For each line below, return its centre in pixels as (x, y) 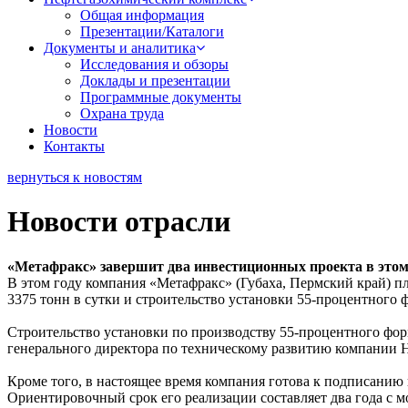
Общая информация (142, 15)
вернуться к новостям (75, 177)
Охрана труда (122, 113)
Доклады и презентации (155, 81)
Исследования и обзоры (154, 64)
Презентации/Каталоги (152, 31)
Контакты (74, 146)
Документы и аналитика (120, 48)
